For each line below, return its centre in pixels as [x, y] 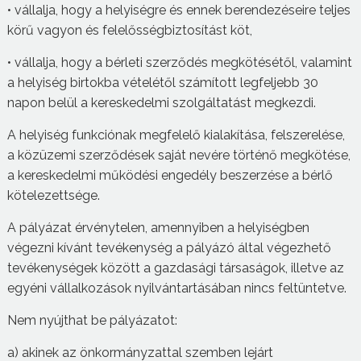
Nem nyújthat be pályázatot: [93, 320]
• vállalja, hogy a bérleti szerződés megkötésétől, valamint [179, 62]
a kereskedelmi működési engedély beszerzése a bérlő [170, 175]
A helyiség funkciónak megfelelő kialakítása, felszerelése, [176, 135]
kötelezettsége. [55, 195]
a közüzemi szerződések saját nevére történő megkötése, [178, 155]
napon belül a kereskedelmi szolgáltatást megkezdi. [163, 102]
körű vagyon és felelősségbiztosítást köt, [129, 30]
